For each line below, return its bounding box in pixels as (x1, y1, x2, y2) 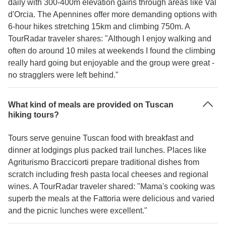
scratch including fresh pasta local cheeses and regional (8, 170, 208, 179)
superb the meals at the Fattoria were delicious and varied (8, 194, 214, 203)
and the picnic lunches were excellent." (8, 206, 147, 215)
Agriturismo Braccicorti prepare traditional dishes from (8, 158, 199, 166)
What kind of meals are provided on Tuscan (8, 100, 174, 109)
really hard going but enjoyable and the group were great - (8, 59, 214, 67)
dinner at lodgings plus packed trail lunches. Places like (8, 146, 206, 154)
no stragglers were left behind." (8, 71, 119, 79)
